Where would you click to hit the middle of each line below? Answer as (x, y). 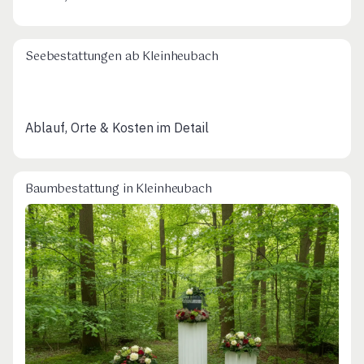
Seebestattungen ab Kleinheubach (122, 56)
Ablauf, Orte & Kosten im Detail (117, 128)
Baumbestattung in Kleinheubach (119, 190)
